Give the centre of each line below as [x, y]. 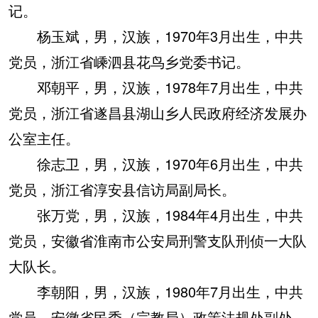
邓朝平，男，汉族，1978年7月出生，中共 [156, 87]
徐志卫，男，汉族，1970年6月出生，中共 [156, 164]
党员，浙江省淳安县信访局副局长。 [122, 189]
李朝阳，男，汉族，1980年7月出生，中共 [156, 291]
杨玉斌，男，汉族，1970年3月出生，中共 [156, 36]
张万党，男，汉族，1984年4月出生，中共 [156, 215]
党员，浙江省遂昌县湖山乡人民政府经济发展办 [158, 113]
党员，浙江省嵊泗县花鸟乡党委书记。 [129, 61]
